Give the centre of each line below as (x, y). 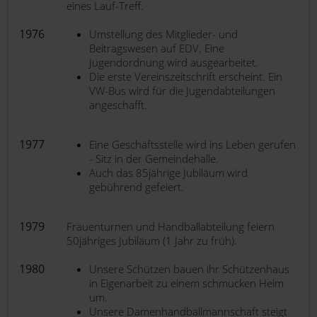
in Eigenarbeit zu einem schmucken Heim (186, 283)
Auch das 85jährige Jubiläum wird (168, 173)
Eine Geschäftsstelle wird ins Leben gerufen (192, 144)
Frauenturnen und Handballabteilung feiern (171, 226)
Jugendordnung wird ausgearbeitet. (174, 62)
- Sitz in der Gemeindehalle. (154, 158)
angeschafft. (118, 105)
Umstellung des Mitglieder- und (163, 34)
